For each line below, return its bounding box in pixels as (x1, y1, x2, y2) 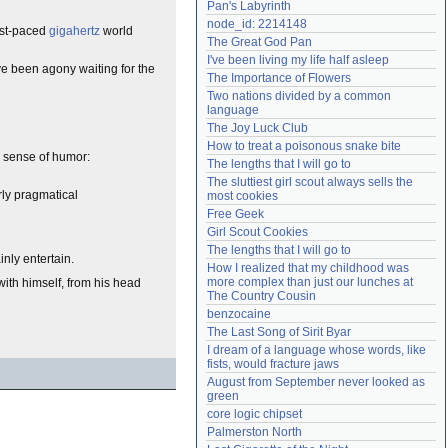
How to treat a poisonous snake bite (207, 139, 401, 153)
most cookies (207, 189, 278, 203)
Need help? (214, 9, 272, 21)
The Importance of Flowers (207, 71, 351, 85)
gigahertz (49, 24, 100, 38)
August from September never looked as (207, 375, 425, 389)
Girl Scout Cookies (207, 225, 308, 239)
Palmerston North (207, 425, 302, 439)
